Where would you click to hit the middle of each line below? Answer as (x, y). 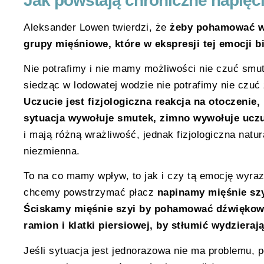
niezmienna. (52, 151)
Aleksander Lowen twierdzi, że (95, 27)
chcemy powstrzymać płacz (90, 193)
